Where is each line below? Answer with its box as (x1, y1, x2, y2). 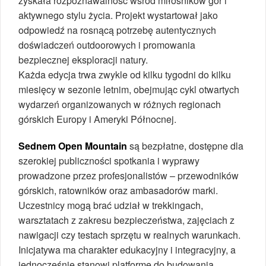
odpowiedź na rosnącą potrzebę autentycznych (18, 23, 216, 37)
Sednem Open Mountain (18, 138, 127, 153)
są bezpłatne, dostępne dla (127, 138, 243, 153)
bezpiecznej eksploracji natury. (18, 52, 148, 66)
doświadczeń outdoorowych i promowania (18, 37, 195, 52)
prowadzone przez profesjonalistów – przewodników (18, 168, 239, 182)
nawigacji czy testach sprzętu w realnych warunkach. (18, 227, 240, 242)
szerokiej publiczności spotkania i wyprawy (18, 153, 199, 167)
